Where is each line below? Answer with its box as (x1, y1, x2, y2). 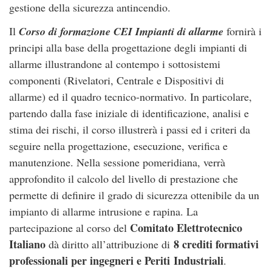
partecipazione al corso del (9, 220, 127, 235)
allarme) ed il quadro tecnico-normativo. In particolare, (9, 89, 252, 104)
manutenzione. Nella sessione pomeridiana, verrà (9, 155, 225, 169)
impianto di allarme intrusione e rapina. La (9, 204, 198, 219)
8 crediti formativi (174, 236, 259, 252)
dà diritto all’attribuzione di (46, 237, 174, 251)
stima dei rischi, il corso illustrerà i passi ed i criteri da (9, 122, 250, 137)
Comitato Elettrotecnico (127, 220, 242, 236)
